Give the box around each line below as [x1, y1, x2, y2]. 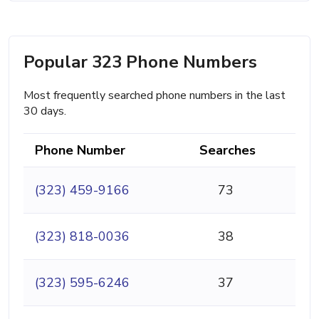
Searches [199, 142, 256, 159]
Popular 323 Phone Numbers [23, 51, 257, 74]
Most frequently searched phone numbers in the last [23, 88, 286, 104]
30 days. [23, 103, 66, 120]
